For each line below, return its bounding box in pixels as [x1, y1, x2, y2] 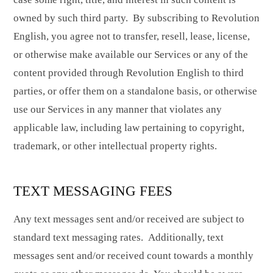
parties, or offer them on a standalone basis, [13, 85, 201, 97]
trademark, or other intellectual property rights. [13, 140, 217, 152]
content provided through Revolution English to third [13, 67, 244, 79]
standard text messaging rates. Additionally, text [13, 231, 224, 243]
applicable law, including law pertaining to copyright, [13, 122, 244, 134]
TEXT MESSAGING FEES [13, 183, 172, 199]
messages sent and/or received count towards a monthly [13, 249, 253, 261]
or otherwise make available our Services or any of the [13, 49, 248, 61]
